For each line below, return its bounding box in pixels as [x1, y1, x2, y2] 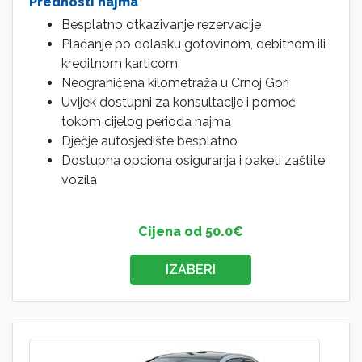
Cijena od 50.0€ [138, 223, 243, 239]
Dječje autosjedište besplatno [61, 133, 238, 149]
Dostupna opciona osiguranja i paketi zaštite [61, 152, 325, 168]
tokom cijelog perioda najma [61, 113, 231, 129]
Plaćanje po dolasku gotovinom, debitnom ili [61, 36, 326, 52]
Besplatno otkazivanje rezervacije [61, 16, 261, 32]
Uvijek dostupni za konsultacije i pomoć [61, 94, 296, 110]
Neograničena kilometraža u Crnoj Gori [61, 74, 289, 90]
